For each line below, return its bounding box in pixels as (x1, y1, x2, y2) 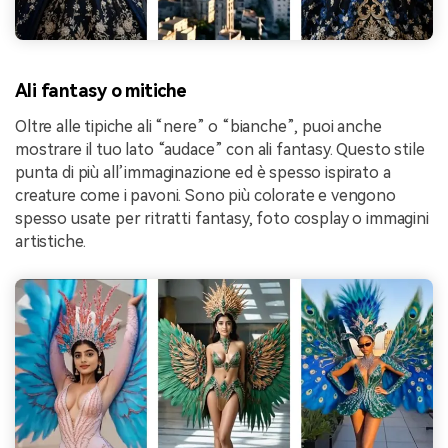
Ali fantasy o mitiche (15, 79, 187, 101)
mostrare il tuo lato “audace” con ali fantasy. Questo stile (15, 140, 425, 160)
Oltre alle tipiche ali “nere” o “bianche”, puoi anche (15, 117, 382, 137)
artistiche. (15, 232, 87, 252)
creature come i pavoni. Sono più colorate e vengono (15, 186, 396, 206)
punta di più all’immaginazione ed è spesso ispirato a (15, 163, 391, 183)
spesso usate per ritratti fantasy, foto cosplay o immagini (15, 209, 429, 229)
